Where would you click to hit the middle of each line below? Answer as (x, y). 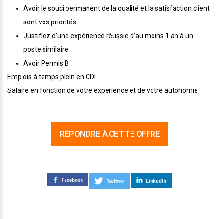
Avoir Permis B (46, 63)
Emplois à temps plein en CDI (52, 77)
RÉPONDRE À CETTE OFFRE (109, 134)
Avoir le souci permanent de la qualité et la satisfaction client (117, 8)
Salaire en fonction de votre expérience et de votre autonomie (103, 90)
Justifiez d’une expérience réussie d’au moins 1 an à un (108, 36)
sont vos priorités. (51, 22)
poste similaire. (47, 49)
